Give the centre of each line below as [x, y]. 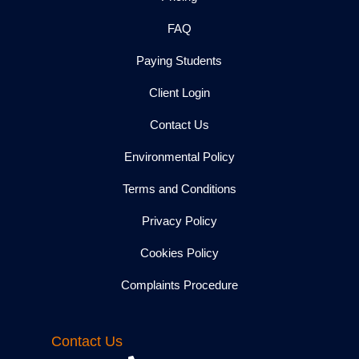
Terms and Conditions [179, 188]
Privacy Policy [179, 220]
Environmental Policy [179, 156]
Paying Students [179, 60]
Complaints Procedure [179, 284]
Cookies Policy [179, 252]
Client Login [179, 92]
